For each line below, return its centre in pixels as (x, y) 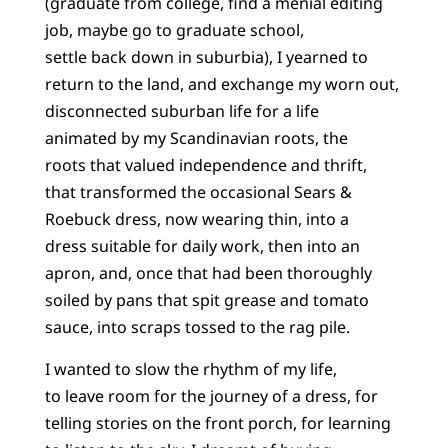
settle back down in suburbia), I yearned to (206, 57)
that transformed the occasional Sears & (198, 192)
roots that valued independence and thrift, (205, 165)
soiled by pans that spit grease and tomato (206, 300)
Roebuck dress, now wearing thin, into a (196, 219)
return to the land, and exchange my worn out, (221, 84)
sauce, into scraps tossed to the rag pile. (197, 327)
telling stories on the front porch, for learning (217, 422)
